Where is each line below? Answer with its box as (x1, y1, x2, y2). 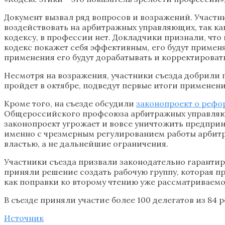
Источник (4, 212, 44, 223)
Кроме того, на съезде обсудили (4, 98, 136, 108)
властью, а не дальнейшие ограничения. (4, 138, 168, 149)
